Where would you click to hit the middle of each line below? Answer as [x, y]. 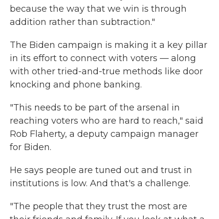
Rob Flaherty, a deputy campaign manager [104, 134]
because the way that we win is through [98, 9]
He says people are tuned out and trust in [101, 170]
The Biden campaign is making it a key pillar [109, 45]
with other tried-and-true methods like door [106, 71]
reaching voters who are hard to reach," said [107, 121]
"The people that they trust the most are [99, 206]
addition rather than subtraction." [82, 22]
